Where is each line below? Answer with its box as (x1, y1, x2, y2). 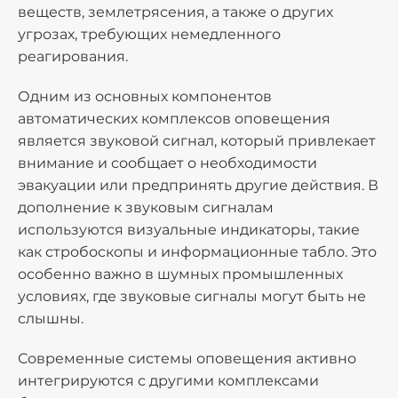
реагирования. (18, 48, 128, 65)
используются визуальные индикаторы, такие (18, 221, 360, 238)
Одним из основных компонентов (18, 88, 272, 105)
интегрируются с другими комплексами (18, 372, 319, 389)
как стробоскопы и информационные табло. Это (18, 243, 377, 260)
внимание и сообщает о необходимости (18, 155, 317, 171)
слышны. (18, 310, 84, 327)
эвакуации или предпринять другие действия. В (18, 177, 378, 194)
